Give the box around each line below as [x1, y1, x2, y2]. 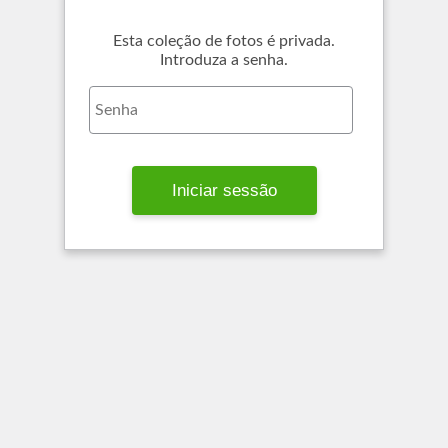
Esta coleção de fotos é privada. [113, 33, 335, 50]
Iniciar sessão [171, 180, 277, 200]
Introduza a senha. [160, 52, 288, 69]
